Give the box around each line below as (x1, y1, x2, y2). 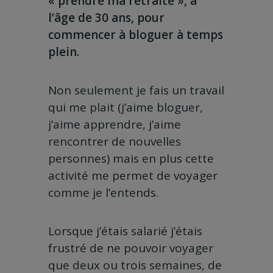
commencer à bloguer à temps (48, 27, 223, 43)
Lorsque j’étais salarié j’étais (48, 223, 202, 239)
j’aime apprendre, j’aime (48, 116, 181, 133)
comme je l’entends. (48, 185, 158, 201)
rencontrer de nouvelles (48, 133, 181, 150)
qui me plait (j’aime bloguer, (48, 99, 203, 116)
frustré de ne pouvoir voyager (48, 240, 213, 257)
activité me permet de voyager (48, 168, 218, 184)
